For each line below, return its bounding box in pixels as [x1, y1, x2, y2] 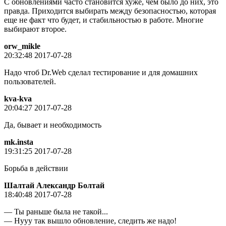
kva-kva [4, 94, 32, 103]
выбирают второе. [4, 24, 67, 33]
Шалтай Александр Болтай [4, 181, 104, 190]
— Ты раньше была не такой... [4, 207, 108, 216]
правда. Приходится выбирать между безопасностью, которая [4, 6, 216, 15]
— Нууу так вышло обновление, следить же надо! [4, 216, 177, 225]
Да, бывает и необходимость [4, 120, 101, 129]
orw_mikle [4, 41, 40, 50]
